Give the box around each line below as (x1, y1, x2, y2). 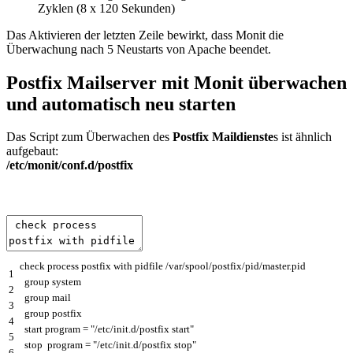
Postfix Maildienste (169, 130, 273, 144)
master (262, 260, 289, 273)
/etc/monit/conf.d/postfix (6, 158, 133, 173)
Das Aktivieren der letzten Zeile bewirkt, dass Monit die (6, 28, 284, 42)
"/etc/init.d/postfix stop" (93, 339, 196, 351)
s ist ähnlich (273, 130, 332, 144)
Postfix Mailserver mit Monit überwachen (6, 72, 347, 93)
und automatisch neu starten (6, 93, 236, 114)
